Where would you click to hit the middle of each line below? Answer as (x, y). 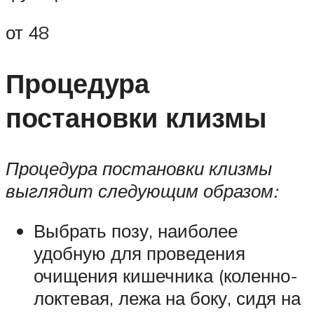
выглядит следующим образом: (142, 190)
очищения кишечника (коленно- (166, 276)
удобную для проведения (139, 253)
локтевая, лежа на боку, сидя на (167, 298)
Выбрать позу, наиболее (136, 231)
